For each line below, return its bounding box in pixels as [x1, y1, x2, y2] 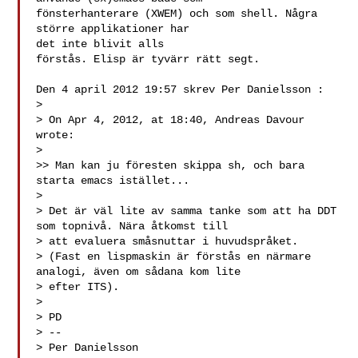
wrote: [36, 129, 75, 141]
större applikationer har [36, 22, 190, 35]
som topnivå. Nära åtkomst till [36, 220, 235, 233]
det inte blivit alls [36, 38, 165, 50]
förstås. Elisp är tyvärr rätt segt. [36, 53, 261, 66]
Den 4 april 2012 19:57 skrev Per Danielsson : [36, 83, 324, 96]
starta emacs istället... [36, 174, 190, 187]
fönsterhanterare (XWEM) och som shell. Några [36, 7, 318, 20]
